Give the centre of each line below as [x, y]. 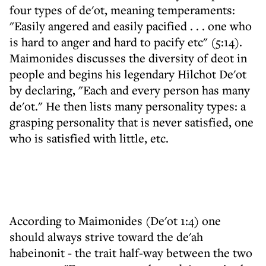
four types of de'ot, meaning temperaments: [122, 10]
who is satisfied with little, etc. [89, 138]
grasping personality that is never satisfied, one [132, 122]
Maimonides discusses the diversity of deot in [128, 58]
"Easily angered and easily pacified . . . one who [131, 26]
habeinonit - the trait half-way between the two [131, 253]
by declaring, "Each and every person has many [130, 90]
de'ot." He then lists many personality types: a [128, 106]
